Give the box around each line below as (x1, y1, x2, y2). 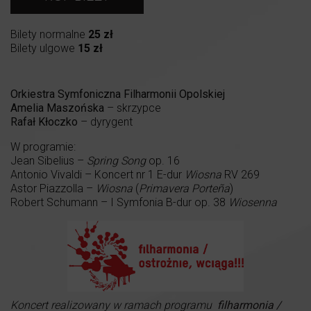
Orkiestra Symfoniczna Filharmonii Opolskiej (10, 87, 225, 101)
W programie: (10, 140, 76, 154)
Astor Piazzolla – (10, 182, 96, 196)
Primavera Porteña (139, 182, 230, 196)
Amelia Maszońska (10, 101, 104, 115)
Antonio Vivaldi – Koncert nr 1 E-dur (10, 168, 185, 182)
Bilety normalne (10, 28, 88, 42)
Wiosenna (228, 196, 277, 210)
